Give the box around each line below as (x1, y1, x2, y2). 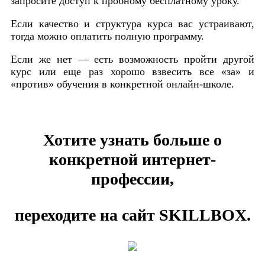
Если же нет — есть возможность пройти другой (11, 53, 254, 65)
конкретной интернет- (49, 150, 216, 169)
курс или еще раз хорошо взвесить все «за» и (11, 65, 254, 77)
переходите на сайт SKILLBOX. (14, 205, 251, 224)
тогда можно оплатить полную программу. (11, 30, 207, 42)
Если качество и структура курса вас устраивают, (11, 17, 254, 30)
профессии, (91, 169, 174, 188)
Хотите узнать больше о (43, 130, 222, 149)
